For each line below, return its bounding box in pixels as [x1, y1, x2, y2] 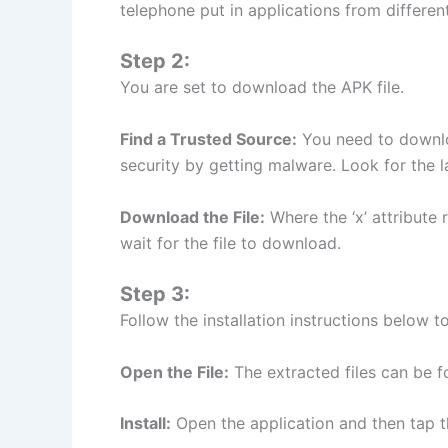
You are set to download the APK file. [120, 77, 404, 98]
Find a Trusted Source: [120, 128, 297, 149]
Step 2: [120, 49, 190, 74]
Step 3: [120, 282, 190, 307]
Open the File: [120, 361, 229, 382]
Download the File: [120, 206, 265, 227]
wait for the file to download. [120, 232, 341, 253]
